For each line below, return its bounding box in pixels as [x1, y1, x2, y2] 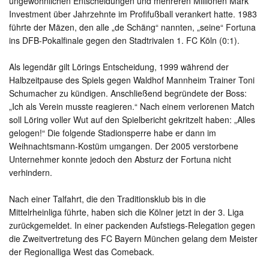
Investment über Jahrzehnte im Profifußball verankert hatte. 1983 [9, 8, 257, 20]
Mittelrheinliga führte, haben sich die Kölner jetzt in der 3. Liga [9, 206, 244, 219]
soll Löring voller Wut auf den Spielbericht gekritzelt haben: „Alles [9, 113, 255, 126]
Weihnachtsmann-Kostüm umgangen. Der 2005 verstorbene [9, 140, 238, 153]
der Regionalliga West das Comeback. [9, 246, 154, 258]
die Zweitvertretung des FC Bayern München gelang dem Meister [9, 232, 258, 245]
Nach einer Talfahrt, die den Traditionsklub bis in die [9, 193, 206, 205]
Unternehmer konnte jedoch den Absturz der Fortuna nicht [9, 153, 231, 166]
